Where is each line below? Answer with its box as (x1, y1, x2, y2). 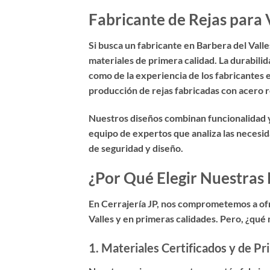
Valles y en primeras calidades (89, 212, 216, 224)
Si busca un (89, 39, 137, 51)
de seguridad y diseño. (89, 142, 183, 154)
